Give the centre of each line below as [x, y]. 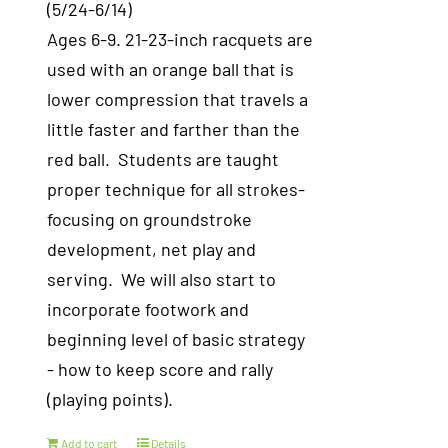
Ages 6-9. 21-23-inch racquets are [180, 39]
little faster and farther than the [174, 129]
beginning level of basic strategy [176, 339]
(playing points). [110, 399]
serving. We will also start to [162, 279]
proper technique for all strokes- [176, 189]
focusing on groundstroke [150, 219]
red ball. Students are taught [163, 159]
